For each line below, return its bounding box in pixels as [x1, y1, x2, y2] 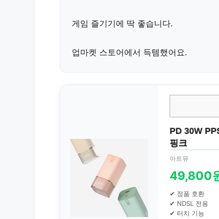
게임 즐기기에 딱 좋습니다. [72, 18, 173, 28]
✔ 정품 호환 [170, 190, 204, 198]
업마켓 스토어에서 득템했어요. [72, 47, 187, 58]
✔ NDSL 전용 [170, 199, 208, 208]
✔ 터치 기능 [170, 209, 204, 218]
